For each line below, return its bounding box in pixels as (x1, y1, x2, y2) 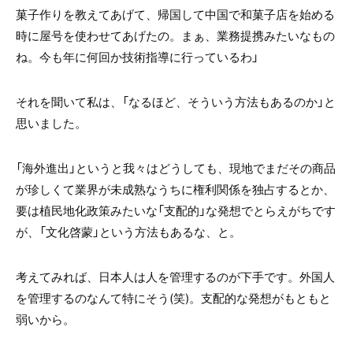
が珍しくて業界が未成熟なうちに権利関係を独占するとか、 (16, 180, 335, 198)
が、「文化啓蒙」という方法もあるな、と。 (16, 222, 241, 240)
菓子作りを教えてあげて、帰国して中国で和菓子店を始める (16, 5, 335, 23)
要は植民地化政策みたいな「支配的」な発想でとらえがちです (16, 201, 336, 219)
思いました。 (16, 113, 87, 132)
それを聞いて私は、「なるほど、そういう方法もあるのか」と (16, 92, 336, 110)
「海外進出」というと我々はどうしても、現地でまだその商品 (16, 158, 336, 176)
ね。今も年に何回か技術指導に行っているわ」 (16, 47, 258, 65)
